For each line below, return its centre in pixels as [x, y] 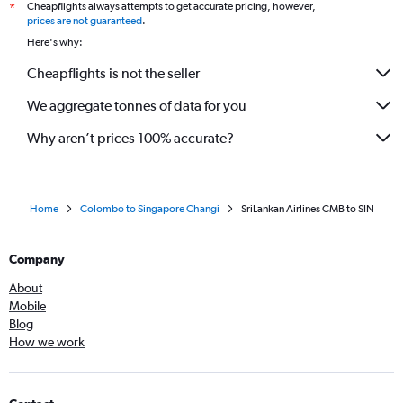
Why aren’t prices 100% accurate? [130, 138]
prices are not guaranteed [85, 21]
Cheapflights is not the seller [113, 73]
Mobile [27, 306]
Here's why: [55, 42]
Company [37, 259]
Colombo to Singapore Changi [149, 209]
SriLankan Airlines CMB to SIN [307, 209]
